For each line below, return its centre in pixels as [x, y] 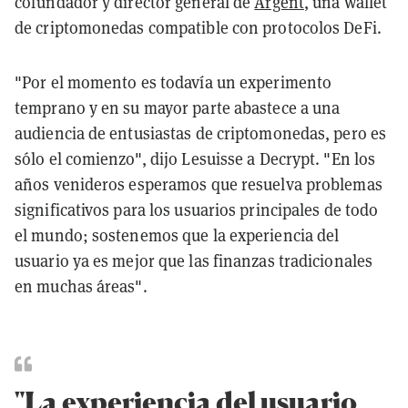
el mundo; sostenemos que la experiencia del [177, 235]
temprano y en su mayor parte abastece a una [178, 107]
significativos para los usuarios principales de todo [197, 209]
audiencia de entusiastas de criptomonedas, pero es [201, 133]
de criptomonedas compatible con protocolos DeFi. [198, 27]
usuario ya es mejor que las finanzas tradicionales [194, 260]
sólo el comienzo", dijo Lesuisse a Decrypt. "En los [195, 158]
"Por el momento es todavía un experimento [173, 82]
